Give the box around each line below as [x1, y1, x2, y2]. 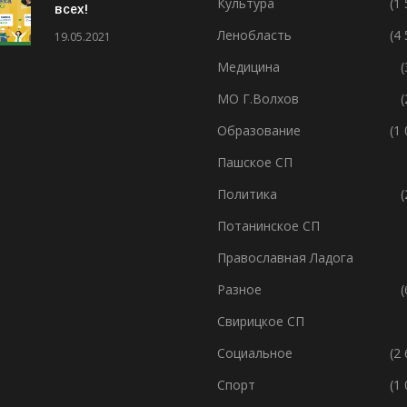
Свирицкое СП [217, 313, 304, 331]
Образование [217, 122, 301, 140]
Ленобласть [217, 26, 292, 45]
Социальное [217, 344, 293, 362]
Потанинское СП [217, 217, 320, 235]
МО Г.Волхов [217, 90, 299, 108]
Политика [217, 185, 277, 203]
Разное [217, 281, 262, 299]
